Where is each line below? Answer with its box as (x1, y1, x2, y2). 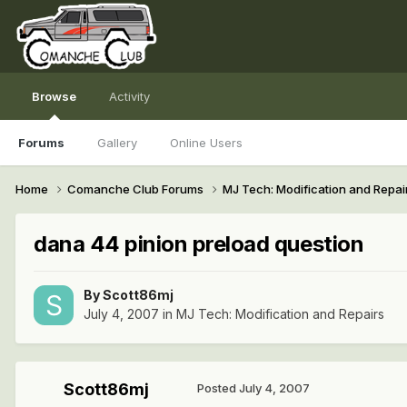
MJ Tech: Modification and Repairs (176, 306, 384, 323)
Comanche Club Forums (67, 181, 206, 196)
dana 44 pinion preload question (34, 230, 364, 257)
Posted (197, 381, 239, 396)
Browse (32, 89, 76, 104)
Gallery (97, 135, 137, 150)
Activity (109, 89, 150, 104)
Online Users (170, 135, 243, 150)
